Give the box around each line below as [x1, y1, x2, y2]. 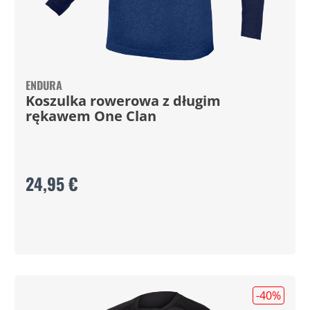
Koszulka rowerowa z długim [25, 91, 221, 110]
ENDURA [25, 77, 62, 93]
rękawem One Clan [25, 107, 156, 125]
